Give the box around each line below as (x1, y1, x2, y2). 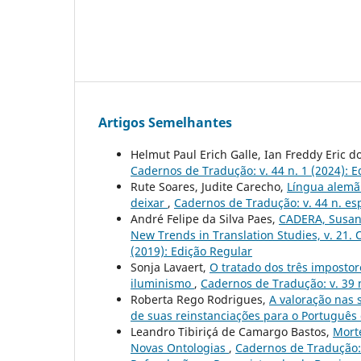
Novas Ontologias (131, 340, 229, 356)
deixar (131, 195, 168, 211)
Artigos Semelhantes (98, 114, 232, 132)
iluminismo (131, 276, 194, 292)
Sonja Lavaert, (131, 259, 210, 276)
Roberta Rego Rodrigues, (131, 292, 269, 308)
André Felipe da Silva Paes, (131, 211, 279, 227)
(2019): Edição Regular (131, 243, 252, 259)
